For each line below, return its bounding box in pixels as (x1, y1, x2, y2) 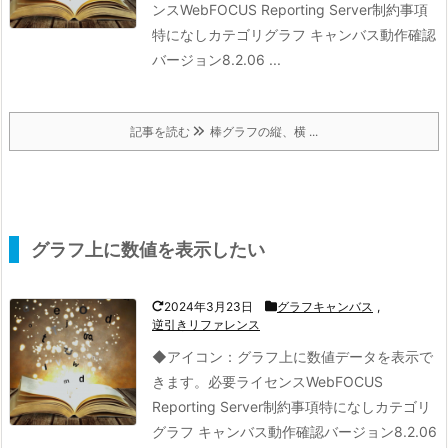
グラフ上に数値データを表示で (237, 347, 433, 365)
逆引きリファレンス (152, 316, 260, 332)
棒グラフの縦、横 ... (203, 123, 318, 139)
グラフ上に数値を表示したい (31, 238, 265, 260)
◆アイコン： (152, 347, 237, 365)
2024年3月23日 (164, 298, 253, 314)
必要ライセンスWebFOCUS (208, 372, 383, 390)
